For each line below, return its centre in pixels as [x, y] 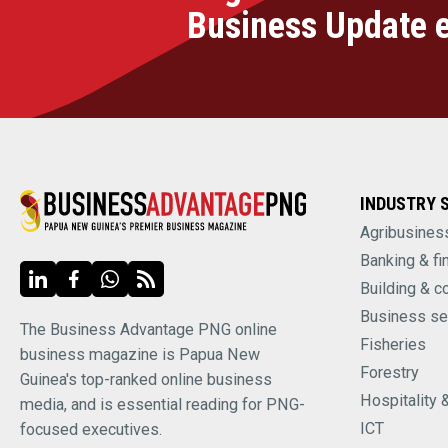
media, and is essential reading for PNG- [162, 405]
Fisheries [392, 344]
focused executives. [91, 430]
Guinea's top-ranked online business [146, 380]
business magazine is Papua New [140, 355]
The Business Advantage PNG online [148, 330]
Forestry [389, 372]
